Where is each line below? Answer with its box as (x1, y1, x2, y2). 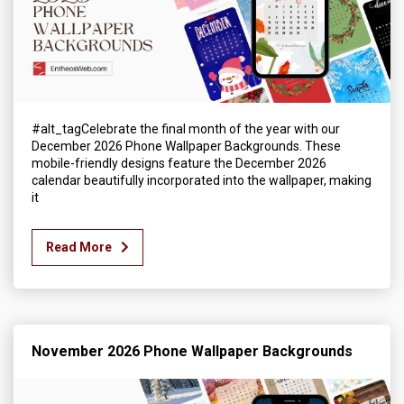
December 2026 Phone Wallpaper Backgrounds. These (32, 138, 341, 153)
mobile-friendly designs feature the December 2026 (32, 155, 326, 170)
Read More (46, 239, 112, 254)
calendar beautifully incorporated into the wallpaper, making (32, 172, 372, 188)
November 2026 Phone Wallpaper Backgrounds (32, 342, 353, 360)
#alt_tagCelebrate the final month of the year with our (32, 121, 340, 136)
